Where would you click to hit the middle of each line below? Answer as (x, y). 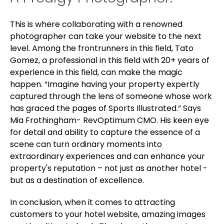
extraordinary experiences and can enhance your (107, 156)
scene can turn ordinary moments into (86, 144)
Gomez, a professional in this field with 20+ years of (110, 60)
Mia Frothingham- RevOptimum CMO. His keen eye (109, 120)
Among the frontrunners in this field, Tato (113, 48)
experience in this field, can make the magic (96, 72)
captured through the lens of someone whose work (111, 96)
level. (21, 48)
